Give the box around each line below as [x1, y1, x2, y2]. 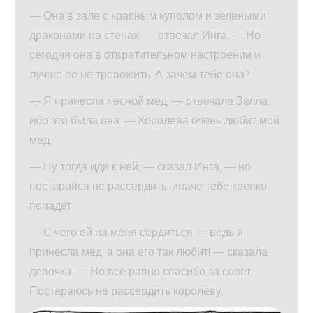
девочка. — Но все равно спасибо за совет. [29, 264, 254, 279]
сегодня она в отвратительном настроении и [29, 48, 261, 62]
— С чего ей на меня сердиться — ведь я [29, 225, 244, 240]
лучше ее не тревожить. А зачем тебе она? [29, 67, 251, 82]
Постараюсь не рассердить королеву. [29, 284, 224, 298]
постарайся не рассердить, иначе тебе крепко [29, 179, 268, 194]
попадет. [29, 198, 74, 213]
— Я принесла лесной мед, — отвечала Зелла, [29, 94, 270, 108]
